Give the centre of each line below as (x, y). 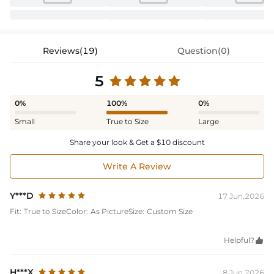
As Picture (109, 212)
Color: (77, 212)
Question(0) (204, 51)
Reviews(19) (70, 51)
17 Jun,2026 (241, 196)
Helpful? (239, 240)
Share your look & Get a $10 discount (137, 143)
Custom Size (170, 212)
